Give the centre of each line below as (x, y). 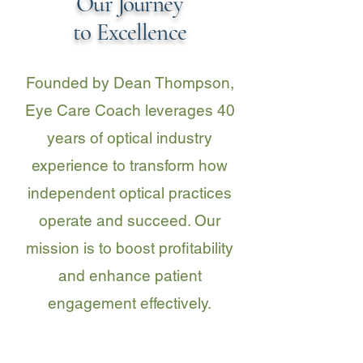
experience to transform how (130, 165)
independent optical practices (130, 193)
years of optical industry (130, 138)
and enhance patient (130, 275)
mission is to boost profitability (130, 248)
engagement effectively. (130, 303)
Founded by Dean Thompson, (130, 83)
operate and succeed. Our (130, 220)
